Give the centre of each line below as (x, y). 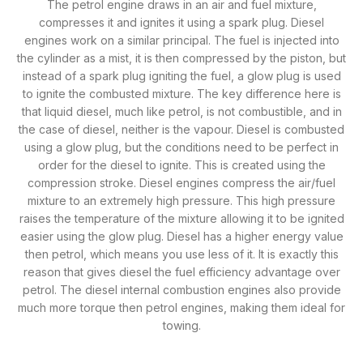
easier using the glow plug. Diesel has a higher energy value (181, 236)
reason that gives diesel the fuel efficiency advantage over (181, 271)
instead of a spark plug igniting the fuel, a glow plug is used (181, 75)
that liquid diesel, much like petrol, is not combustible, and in (181, 111)
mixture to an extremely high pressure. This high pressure (181, 200)
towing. (181, 325)
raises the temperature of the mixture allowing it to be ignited (181, 218)
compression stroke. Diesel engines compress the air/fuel (181, 182)
